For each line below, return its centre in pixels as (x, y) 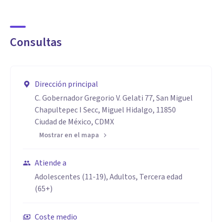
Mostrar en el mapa (69, 135)
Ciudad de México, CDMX (74, 122)
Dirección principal (66, 84)
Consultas (36, 42)
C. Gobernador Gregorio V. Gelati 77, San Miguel (114, 98)
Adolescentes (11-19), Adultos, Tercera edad (109, 177)
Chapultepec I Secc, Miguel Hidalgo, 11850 (105, 110)
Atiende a (51, 163)
